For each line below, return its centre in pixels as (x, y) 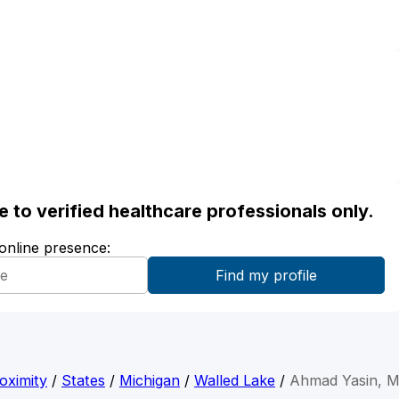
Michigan (150, 380)
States (83, 380)
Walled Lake (235, 380)
